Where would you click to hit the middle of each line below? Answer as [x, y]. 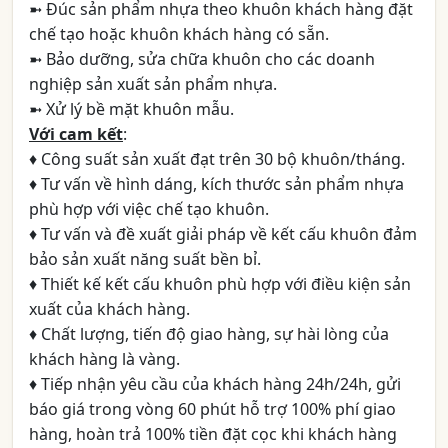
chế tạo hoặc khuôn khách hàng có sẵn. [179, 34]
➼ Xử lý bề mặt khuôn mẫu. [131, 109]
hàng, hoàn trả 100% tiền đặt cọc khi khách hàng [213, 434]
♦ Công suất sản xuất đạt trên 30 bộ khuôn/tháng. [217, 159]
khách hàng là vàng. [104, 359]
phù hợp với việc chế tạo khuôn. [149, 209]
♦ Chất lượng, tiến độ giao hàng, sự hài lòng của [209, 334]
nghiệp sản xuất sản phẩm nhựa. [153, 84]
